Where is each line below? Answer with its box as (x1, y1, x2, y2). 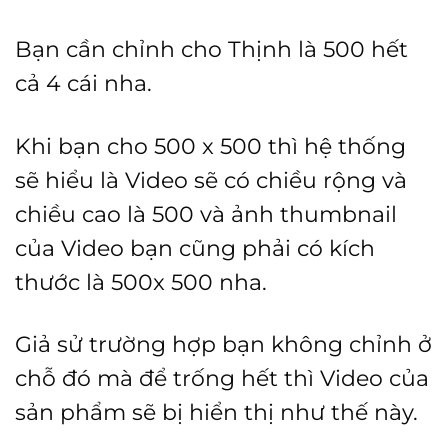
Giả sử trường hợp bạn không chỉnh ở (15, 330, 432, 357)
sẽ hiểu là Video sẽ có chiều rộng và (15, 166, 407, 193)
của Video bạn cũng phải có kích (15, 234, 375, 261)
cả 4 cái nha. (15, 70, 152, 97)
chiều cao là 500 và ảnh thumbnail (15, 200, 397, 227)
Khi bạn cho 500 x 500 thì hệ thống (15, 132, 406, 159)
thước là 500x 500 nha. (15, 268, 267, 295)
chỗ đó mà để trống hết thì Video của (15, 364, 429, 391)
